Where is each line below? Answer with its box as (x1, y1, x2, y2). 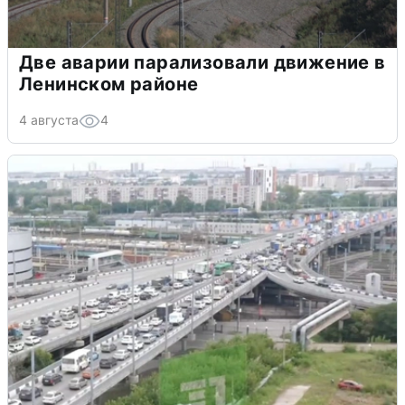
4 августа (19, 111, 79, 127)
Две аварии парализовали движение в (19, 51, 386, 73)
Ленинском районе (19, 72, 199, 95)
